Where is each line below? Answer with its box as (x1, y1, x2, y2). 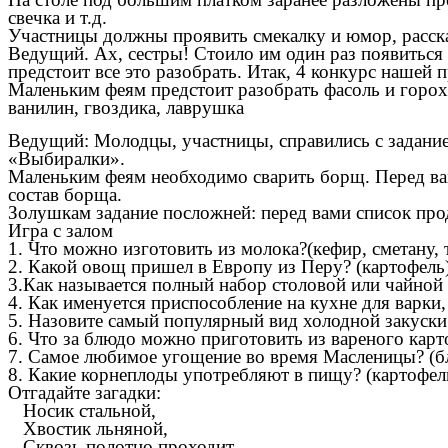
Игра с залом (8, 219, 113, 241)
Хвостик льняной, (8, 417, 168, 439)
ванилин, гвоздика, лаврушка (8, 97, 244, 118)
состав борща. (8, 183, 122, 205)
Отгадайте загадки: (8, 381, 161, 403)
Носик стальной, (8, 399, 156, 421)
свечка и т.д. (8, 7, 107, 28)
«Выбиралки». (8, 147, 125, 169)
